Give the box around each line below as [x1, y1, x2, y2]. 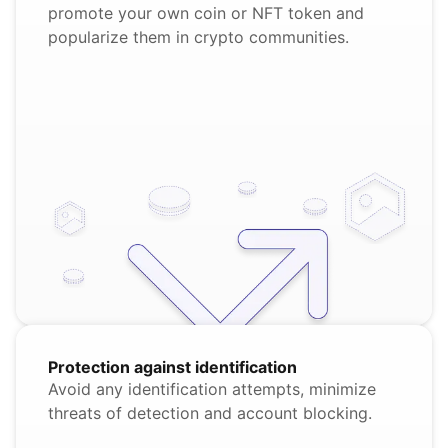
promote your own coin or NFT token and [48, 3, 364, 24]
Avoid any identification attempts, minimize [48, 379, 376, 400]
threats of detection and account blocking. [48, 403, 372, 424]
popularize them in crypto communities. [48, 27, 349, 48]
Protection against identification [48, 357, 297, 378]
